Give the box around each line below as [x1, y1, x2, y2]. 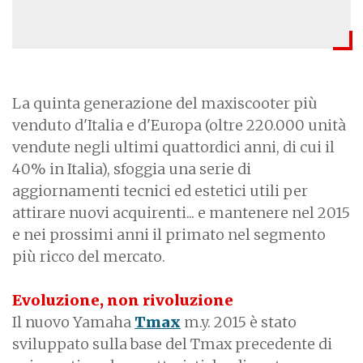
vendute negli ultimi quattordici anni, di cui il [12, 137, 335, 156]
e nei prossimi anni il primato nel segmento [12, 224, 326, 244]
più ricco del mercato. [12, 246, 165, 266]
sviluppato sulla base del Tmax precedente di [12, 334, 332, 353]
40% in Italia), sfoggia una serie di [12, 159, 251, 178]
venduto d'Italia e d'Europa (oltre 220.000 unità [12, 115, 346, 135]
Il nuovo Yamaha [12, 312, 135, 331]
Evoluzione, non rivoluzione [12, 290, 233, 310]
